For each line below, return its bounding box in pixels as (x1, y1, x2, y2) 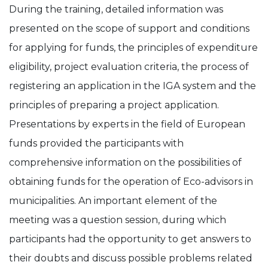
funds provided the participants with (9, 138, 184, 149)
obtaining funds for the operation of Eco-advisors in (9, 176, 253, 187)
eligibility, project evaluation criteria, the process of (9, 61, 249, 72)
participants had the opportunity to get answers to (9, 233, 251, 245)
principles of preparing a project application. (9, 99, 219, 111)
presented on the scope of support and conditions (9, 23, 249, 34)
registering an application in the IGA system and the (9, 80, 256, 92)
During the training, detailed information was (9, 4, 223, 15)
